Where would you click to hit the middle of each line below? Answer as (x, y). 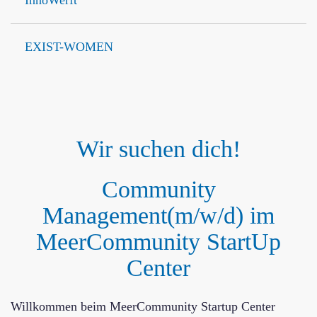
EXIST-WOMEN (69, 47)
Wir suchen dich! (158, 149)
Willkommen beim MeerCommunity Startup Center (143, 306)
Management (105, 215)
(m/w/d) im (221, 215)
